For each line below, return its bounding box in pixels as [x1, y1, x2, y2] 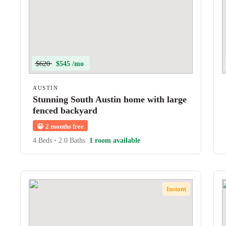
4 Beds [33, 137, 54, 144]
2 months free [44, 123, 84, 130]
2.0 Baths [56, 137, 85, 144]
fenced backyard [33, 105, 97, 116]
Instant [166, 185, 186, 193]
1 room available [89, 137, 140, 144]
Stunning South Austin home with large [33, 94, 187, 104]
